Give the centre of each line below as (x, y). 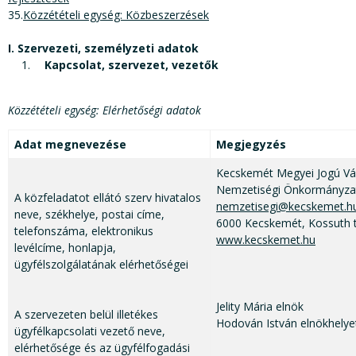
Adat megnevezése (70, 145)
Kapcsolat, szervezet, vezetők (131, 65)
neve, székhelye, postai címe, (89, 215)
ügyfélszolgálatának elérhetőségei (101, 265)
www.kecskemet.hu (266, 240)
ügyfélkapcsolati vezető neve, (90, 331)
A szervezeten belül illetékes (86, 315)
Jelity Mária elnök (260, 307)
